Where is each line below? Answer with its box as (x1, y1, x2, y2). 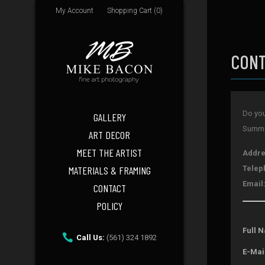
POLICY (96, 199, 122, 212)
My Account (56, 7, 93, 15)
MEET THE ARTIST (77, 146, 142, 159)
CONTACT (93, 182, 126, 195)
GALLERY (93, 111, 126, 124)
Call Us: (76, 233, 105, 242)
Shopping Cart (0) (107, 7, 163, 15)
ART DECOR (89, 128, 130, 141)
